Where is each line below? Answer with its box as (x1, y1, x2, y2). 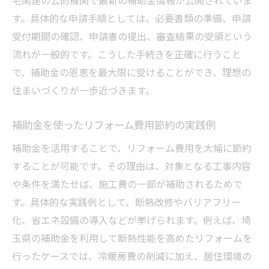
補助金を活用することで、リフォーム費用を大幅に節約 (12, 140, 252, 155)
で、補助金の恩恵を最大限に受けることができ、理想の (12, 64, 251, 79)
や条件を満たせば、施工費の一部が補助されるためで (12, 176, 243, 191)
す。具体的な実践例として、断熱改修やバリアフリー (12, 194, 241, 209)
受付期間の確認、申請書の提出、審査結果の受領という (12, 28, 252, 43)
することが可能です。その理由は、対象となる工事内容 (12, 158, 251, 173)
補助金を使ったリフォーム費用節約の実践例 (12, 116, 216, 132)
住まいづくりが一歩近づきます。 (12, 82, 155, 97)
